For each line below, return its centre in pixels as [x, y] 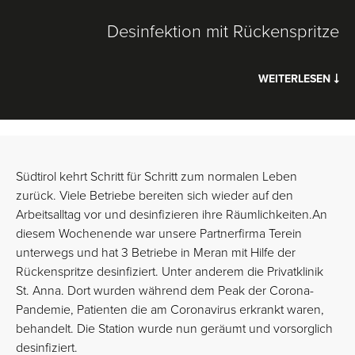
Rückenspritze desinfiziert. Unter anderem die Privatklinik [170, 272]
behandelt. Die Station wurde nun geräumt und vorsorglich [174, 329]
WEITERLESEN [296, 79]
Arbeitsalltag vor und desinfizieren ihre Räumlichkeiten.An [172, 215]
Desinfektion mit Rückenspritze [223, 32]
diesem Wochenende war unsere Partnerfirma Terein [159, 234]
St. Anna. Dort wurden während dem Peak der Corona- [165, 291]
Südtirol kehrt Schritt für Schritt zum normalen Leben [157, 177]
